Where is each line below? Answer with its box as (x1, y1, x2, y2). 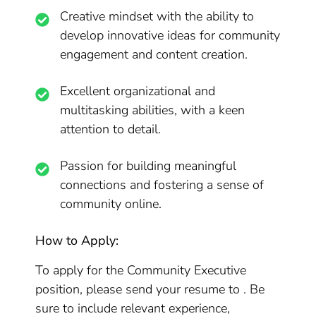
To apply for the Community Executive (35, 262, 247, 279)
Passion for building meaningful (60, 157, 237, 174)
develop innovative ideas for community (60, 27, 281, 44)
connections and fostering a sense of (60, 176, 265, 193)
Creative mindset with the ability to (60, 8, 255, 25)
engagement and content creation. (60, 46, 248, 63)
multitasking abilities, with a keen (60, 102, 245, 119)
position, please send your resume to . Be (35, 281, 265, 298)
